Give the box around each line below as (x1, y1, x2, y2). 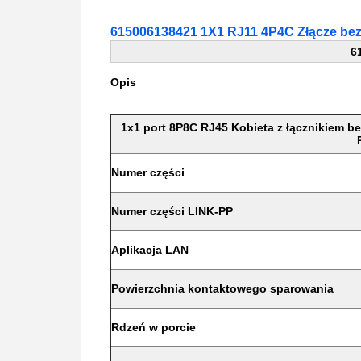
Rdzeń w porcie (111, 321, 196, 334)
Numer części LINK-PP (111, 205, 233, 218)
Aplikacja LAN (111, 243, 189, 256)
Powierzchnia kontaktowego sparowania (111, 282, 334, 295)
